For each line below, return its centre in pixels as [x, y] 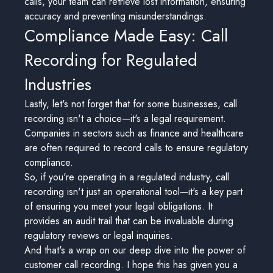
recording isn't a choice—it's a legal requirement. [125, 119]
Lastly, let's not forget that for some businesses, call [131, 104]
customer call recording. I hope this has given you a [131, 265]
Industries [58, 84]
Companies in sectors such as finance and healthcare [134, 133]
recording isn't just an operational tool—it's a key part [133, 192]
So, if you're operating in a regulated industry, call [127, 177]
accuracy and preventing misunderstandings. [115, 16]
